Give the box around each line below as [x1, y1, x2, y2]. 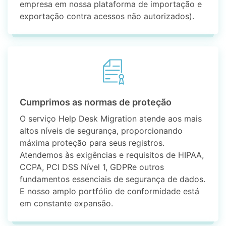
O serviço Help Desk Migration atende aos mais [20, 114, 202, 124]
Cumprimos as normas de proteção [20, 97, 172, 108]
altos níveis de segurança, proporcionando [20, 126, 183, 136]
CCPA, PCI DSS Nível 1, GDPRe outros [20, 162, 164, 173]
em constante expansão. [20, 198, 114, 209]
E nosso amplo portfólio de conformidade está [20, 186, 200, 197]
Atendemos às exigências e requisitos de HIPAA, [20, 150, 204, 160]
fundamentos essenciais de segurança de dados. [20, 174, 206, 185]
